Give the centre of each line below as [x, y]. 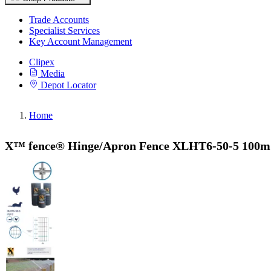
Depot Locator [68, 85]
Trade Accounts [59, 20]
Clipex [42, 62]
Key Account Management [80, 41]
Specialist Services [64, 31]
